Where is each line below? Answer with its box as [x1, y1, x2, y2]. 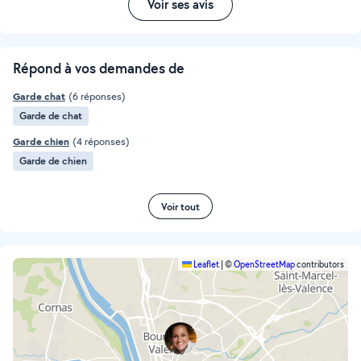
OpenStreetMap [234, 259, 295, 270]
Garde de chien [19, 154, 87, 168]
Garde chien [13, 135, 69, 148]
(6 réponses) [68, 89, 126, 103]
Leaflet [192, 259, 219, 270]
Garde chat [13, 89, 65, 103]
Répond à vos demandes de [13, 59, 185, 77]
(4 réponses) [73, 135, 130, 148]
